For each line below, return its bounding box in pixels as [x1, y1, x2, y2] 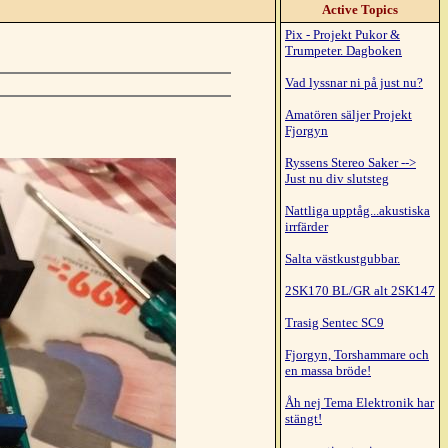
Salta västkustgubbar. [285, 251, 400, 266]
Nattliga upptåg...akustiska [285, 203, 430, 218]
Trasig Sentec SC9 [285, 315, 384, 330]
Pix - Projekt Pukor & [285, 27, 400, 42]
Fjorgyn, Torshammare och [285, 347, 429, 362]
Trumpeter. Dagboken [285, 43, 402, 58]
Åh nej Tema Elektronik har [285, 395, 434, 410]
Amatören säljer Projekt [285, 107, 412, 122]
